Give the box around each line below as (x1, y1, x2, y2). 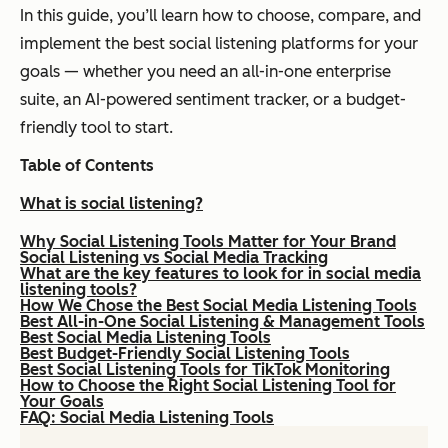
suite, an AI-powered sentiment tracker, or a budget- (20, 90, 406, 110)
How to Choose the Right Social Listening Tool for (20, 376, 396, 396)
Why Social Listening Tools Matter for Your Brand (20, 232, 396, 252)
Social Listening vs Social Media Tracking (20, 248, 328, 268)
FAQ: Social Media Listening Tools (20, 408, 274, 428)
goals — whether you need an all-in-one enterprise (20, 62, 391, 82)
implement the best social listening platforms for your (20, 34, 418, 54)
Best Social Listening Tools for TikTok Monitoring (20, 360, 390, 380)
